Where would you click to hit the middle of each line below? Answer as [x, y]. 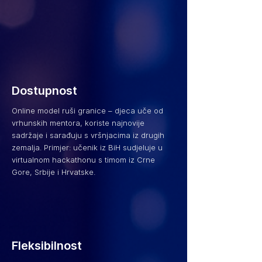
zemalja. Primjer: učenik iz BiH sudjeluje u [87, 147]
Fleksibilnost [47, 246]
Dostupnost [44, 91]
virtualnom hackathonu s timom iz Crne [83, 160]
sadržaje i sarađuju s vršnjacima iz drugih [88, 135]
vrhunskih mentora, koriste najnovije [78, 123]
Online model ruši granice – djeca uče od [87, 111]
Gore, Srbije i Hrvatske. [54, 172]
